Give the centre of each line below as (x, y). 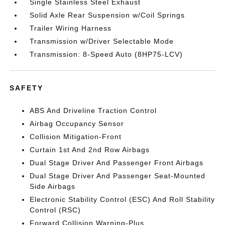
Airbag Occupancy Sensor (77, 124)
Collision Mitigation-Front (76, 137)
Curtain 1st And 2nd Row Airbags (90, 150)
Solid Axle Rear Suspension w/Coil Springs (107, 15)
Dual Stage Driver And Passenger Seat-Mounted (118, 176)
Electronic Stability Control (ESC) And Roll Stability (123, 199)
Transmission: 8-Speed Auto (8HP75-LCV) (106, 54)
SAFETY (27, 88)
